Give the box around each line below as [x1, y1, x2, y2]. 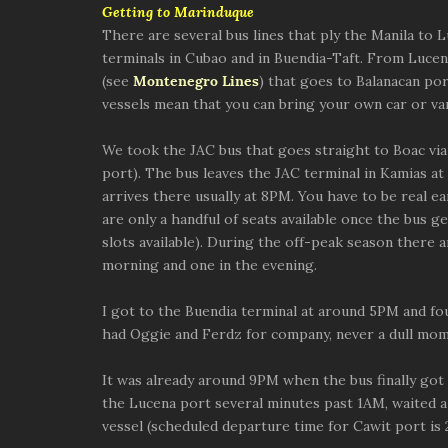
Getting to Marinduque [102, 5, 254, 19]
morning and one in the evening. [102, 258, 317, 272]
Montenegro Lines [133, 74, 259, 88]
